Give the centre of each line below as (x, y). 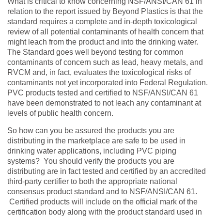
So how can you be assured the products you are (91, 130)
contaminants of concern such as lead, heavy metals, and (105, 62)
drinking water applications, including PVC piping (92, 151)
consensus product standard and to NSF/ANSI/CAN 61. (102, 191)
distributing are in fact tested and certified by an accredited (107, 171)
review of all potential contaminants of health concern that (105, 31)
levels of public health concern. (60, 113)
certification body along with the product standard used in (105, 212)
